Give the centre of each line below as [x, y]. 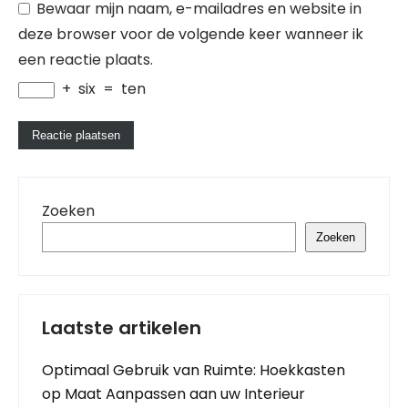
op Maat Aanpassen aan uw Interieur [173, 394]
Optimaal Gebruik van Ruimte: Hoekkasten [194, 371]
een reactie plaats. [86, 60]
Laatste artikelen [122, 328]
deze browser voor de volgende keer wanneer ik [191, 35]
